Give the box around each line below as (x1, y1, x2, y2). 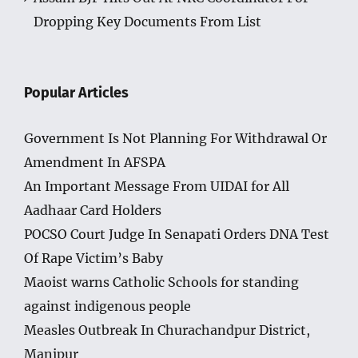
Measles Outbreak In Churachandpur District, (24, 322, 310, 339)
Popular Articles (24, 84, 129, 102)
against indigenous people (24, 298, 191, 315)
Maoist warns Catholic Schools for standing (24, 274, 299, 291)
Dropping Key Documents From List (34, 14, 261, 30)
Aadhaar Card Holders (24, 202, 161, 219)
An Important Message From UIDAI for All (24, 178, 289, 195)
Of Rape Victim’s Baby (24, 250, 163, 267)
